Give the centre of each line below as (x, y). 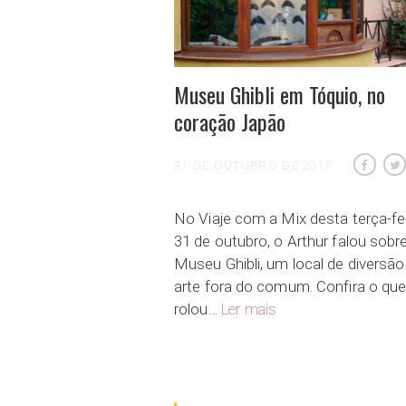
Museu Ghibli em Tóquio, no (280, 94)
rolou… (198, 309)
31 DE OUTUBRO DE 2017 (254, 165)
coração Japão (230, 121)
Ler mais (249, 309)
